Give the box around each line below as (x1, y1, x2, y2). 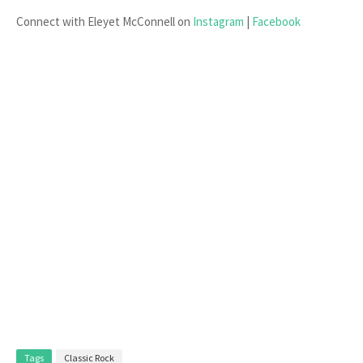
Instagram (193, 14, 246, 29)
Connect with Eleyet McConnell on (16, 14, 193, 29)
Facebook (252, 14, 301, 29)
